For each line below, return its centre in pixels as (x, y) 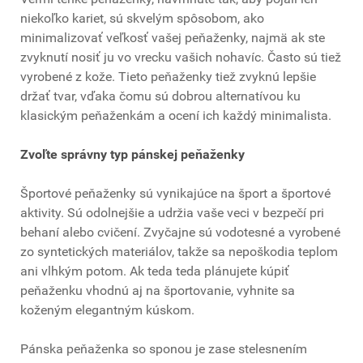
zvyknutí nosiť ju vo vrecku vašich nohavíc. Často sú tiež (181, 58)
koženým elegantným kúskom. (107, 310)
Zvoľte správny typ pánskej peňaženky (132, 155)
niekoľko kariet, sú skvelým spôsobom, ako (142, 19)
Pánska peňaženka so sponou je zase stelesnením (164, 349)
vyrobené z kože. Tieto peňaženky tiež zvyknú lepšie (168, 77)
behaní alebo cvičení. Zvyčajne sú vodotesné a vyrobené (180, 233)
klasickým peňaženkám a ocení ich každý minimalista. (176, 116)
